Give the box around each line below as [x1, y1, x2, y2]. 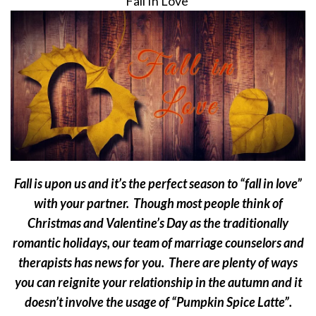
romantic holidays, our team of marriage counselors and [12, 235, 304, 251]
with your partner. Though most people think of [33, 195, 283, 212]
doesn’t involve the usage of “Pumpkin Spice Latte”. [24, 294, 292, 310]
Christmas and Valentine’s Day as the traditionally [28, 215, 288, 231]
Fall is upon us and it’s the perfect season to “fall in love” [14, 176, 302, 192]
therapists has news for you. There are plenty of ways [18, 255, 298, 271]
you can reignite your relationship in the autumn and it [14, 274, 302, 291]
